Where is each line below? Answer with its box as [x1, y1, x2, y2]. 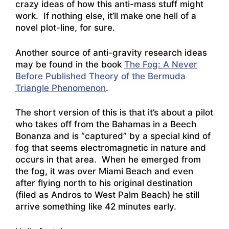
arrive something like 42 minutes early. [15, 201, 176, 212]
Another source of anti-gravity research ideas [15, 47, 207, 58]
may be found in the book [15, 59, 124, 70]
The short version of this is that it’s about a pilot [15, 107, 213, 118]
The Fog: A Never [124, 59, 197, 70]
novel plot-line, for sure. [15, 22, 115, 33]
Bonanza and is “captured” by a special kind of [15, 131, 211, 142]
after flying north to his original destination [15, 178, 193, 189]
